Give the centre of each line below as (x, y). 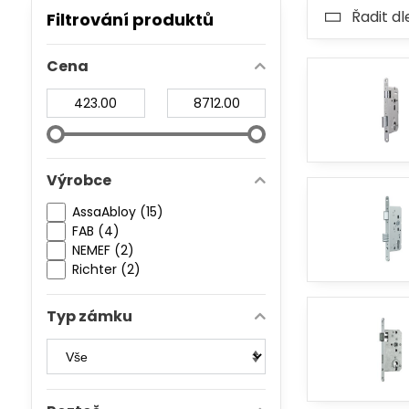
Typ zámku (89, 316)
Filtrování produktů (130, 20)
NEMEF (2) (103, 250)
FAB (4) (95, 231)
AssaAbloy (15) (117, 212)
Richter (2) (106, 269)
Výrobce (79, 180)
